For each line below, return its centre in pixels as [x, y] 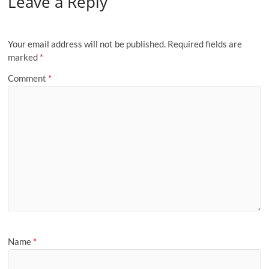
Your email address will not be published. [87, 44]
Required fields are [205, 44]
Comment [28, 78]
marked [24, 57]
